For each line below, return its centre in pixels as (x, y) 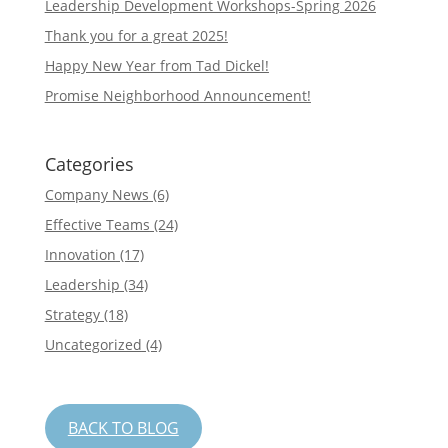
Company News (96, 194)
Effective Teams (97, 224)
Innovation (80, 254)
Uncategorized (93, 344)
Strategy (72, 314)
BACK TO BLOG (123, 427)
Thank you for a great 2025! (136, 35)
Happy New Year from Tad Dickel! (156, 65)
